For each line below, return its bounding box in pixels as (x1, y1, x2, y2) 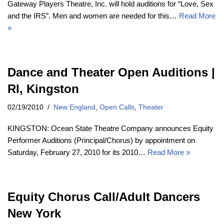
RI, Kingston (7, 81, 79, 95)
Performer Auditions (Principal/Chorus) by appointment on (7, 135, 195, 144)
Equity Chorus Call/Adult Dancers (7, 189, 200, 203)
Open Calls (99, 103, 134, 111)
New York (7, 206, 61, 220)
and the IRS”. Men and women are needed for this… (7, 11, 179, 20)
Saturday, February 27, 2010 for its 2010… (7, 147, 147, 156)
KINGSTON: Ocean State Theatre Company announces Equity (7, 123, 213, 132)
